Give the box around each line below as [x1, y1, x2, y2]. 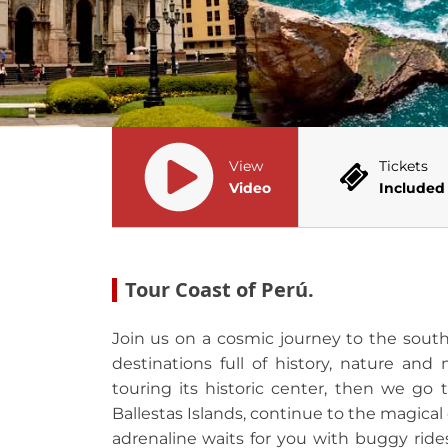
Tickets [378, 157, 428, 175]
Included [378, 179, 445, 197]
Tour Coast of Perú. [124, 276, 314, 303]
